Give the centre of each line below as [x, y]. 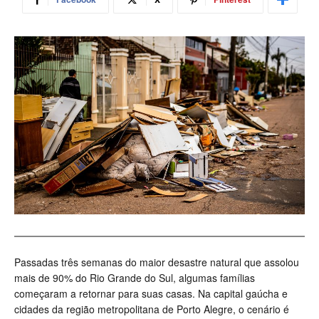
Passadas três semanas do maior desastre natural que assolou [157, 262]
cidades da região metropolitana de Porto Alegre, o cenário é [152, 309]
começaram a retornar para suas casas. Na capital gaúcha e [151, 294]
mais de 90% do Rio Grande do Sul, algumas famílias [135, 278]
